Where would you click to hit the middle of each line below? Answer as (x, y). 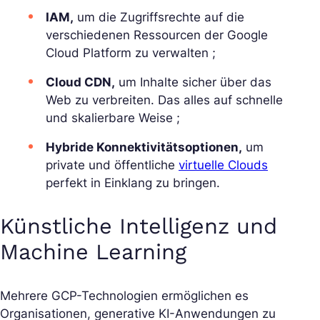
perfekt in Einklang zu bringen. (133, 182)
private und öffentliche (112, 165)
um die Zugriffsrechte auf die (159, 17)
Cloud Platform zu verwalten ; (131, 52)
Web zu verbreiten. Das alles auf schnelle (164, 100)
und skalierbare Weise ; (113, 117)
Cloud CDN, (80, 82)
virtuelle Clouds (223, 165)
